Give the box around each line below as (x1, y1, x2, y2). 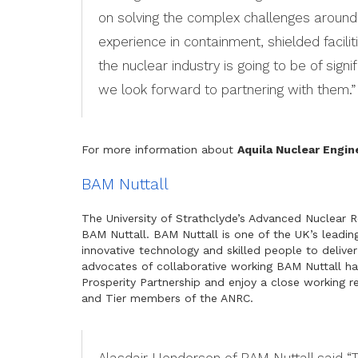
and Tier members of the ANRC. (82, 291, 253, 304)
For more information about (82, 142, 237, 156)
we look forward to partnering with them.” (98, 81, 356, 97)
